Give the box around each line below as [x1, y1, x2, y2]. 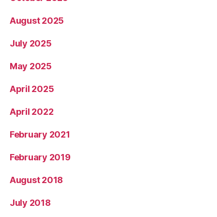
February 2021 [10, 129, 70, 140]
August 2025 [10, 15, 64, 26]
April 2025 [10, 84, 54, 94]
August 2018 [10, 175, 63, 186]
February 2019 [10, 152, 71, 163]
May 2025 [10, 61, 52, 72]
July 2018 [10, 198, 51, 208]
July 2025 [10, 38, 52, 49]
